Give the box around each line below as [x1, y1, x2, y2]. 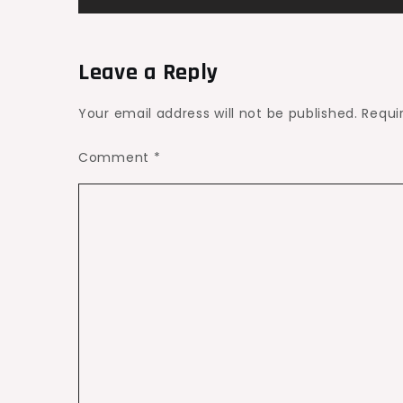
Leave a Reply [78, 58, 219, 88]
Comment [78, 148, 154, 167]
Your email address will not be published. [78, 104, 358, 123]
